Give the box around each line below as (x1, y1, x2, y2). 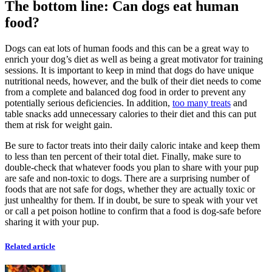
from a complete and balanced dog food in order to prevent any (5, 87, 246, 98)
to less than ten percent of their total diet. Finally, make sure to (5, 151, 241, 162)
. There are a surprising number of (120, 173, 250, 184)
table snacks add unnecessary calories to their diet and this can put (5, 109, 256, 120)
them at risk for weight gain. (5, 120, 112, 131)
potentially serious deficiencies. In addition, (5, 98, 172, 109)
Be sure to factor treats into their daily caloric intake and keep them (5, 140, 260, 151)
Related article (5, 241, 55, 251)
